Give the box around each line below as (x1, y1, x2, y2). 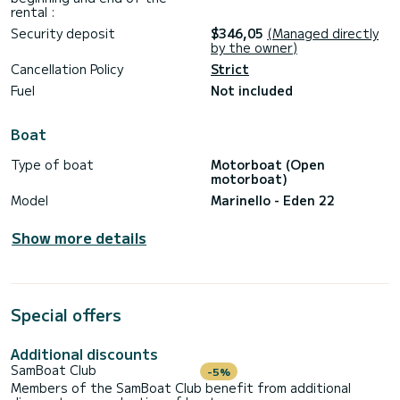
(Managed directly (267, 24, 379, 43)
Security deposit (11, 24, 115, 43)
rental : (11, 3, 55, 21)
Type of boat (11, 155, 94, 174)
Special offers (11, 303, 121, 327)
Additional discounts (11, 343, 158, 365)
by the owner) (211, 38, 297, 57)
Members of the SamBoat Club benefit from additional (11, 379, 351, 397)
